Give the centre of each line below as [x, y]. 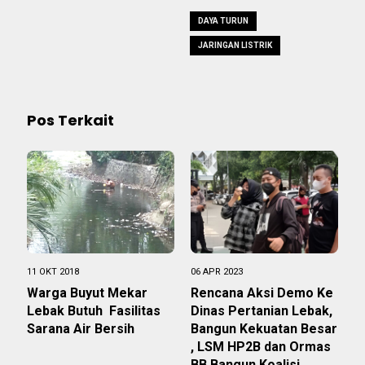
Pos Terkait [70, 121]
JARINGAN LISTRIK [235, 46]
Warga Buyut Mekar [87, 293]
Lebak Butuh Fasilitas [94, 311]
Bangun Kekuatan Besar [264, 329]
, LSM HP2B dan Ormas [261, 347]
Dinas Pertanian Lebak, [262, 311]
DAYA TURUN [223, 21]
